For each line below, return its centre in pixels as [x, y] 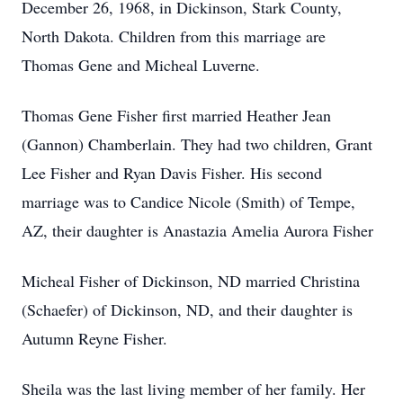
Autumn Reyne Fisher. [94, 338]
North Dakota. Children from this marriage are [174, 36]
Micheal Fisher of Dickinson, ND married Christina [191, 281]
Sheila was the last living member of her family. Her [193, 389]
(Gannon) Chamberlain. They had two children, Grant [197, 144]
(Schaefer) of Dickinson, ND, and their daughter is [187, 309]
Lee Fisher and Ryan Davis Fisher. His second [172, 173]
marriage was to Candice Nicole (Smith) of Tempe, [188, 201]
